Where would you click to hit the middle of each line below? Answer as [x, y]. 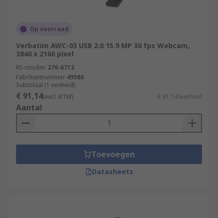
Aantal [29, 108]
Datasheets [112, 172]
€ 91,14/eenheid [180, 97]
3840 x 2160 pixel [45, 54]
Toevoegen [113, 154]
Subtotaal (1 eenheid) [45, 85]
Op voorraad [49, 29]
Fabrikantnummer [41, 77]
